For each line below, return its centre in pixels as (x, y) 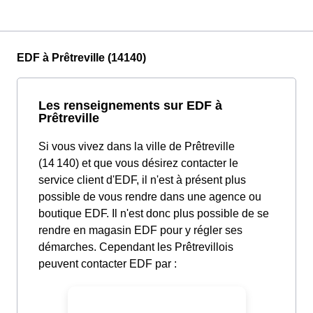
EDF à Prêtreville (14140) (81, 58)
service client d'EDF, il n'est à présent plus (142, 180)
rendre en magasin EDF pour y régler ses (140, 231)
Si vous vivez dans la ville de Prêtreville (137, 147)
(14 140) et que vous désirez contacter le (138, 163)
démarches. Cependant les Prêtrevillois (136, 247)
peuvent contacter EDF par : (108, 264)
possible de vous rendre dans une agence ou (150, 197)
